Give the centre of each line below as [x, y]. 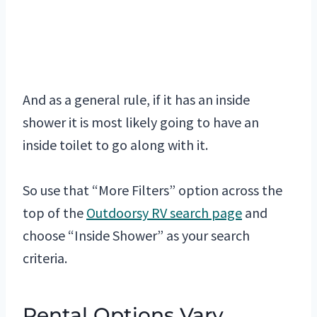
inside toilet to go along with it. [115, 145]
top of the [54, 213]
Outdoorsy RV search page [164, 213]
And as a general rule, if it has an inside [136, 100]
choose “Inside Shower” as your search [136, 236]
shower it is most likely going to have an [141, 122]
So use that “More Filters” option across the [152, 190]
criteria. [45, 258]
